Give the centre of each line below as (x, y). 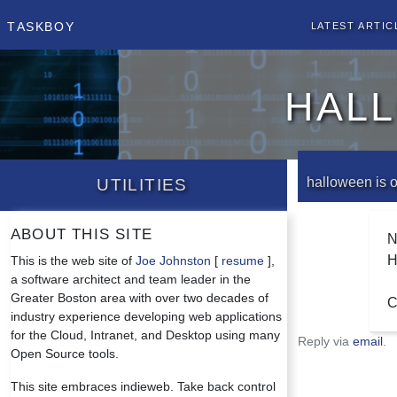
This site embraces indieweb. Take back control (143, 386)
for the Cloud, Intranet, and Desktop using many (145, 335)
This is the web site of (73, 261)
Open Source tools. (65, 354)
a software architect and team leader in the (131, 279)
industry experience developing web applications (146, 316)
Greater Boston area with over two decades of (140, 298)
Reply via (325, 341)
